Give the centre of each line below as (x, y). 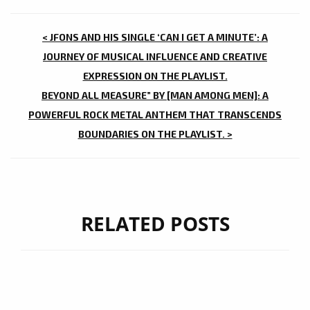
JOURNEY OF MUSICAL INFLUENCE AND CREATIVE (155, 57)
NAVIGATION (84, 64)
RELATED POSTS (155, 224)
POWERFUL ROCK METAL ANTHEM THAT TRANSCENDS (155, 115)
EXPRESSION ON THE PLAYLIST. (155, 76)
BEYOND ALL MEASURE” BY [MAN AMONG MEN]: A (155, 95)
